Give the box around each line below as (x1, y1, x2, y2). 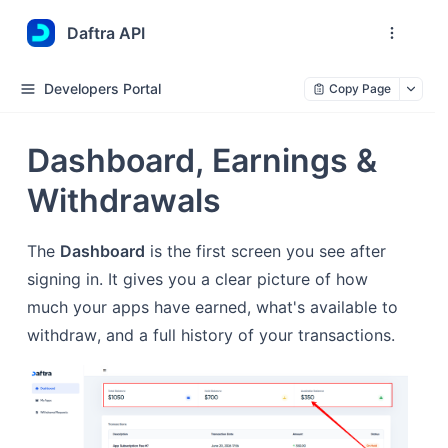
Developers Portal (44, 80, 161, 97)
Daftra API (66, 22, 145, 43)
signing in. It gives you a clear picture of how (26, 269, 368, 289)
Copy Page (328, 81, 391, 96)
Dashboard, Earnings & (26, 141, 377, 180)
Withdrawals (26, 181, 221, 220)
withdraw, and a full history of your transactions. (26, 325, 395, 345)
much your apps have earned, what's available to (26, 297, 398, 317)
